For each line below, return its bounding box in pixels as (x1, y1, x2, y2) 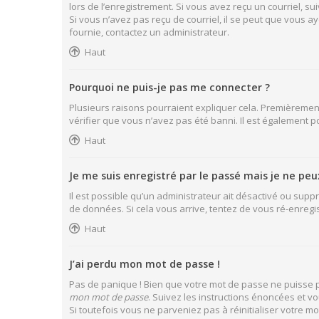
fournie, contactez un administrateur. (69, 26, 229, 38)
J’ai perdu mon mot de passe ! (69, 257, 220, 271)
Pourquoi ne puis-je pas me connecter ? (69, 80, 270, 94)
